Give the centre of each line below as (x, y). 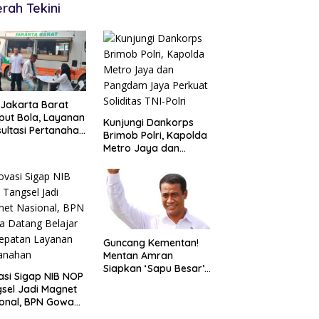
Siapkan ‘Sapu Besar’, (155, 268)
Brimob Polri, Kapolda (155, 136)
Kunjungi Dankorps (148, 123)
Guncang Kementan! (151, 242)
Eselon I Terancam (146, 294)
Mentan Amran (138, 255)
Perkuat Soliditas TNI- (154, 174)
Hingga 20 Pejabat (147, 281)
